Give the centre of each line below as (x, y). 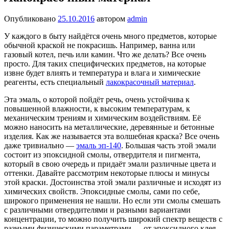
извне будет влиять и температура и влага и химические (102, 73)
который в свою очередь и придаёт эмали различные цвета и (110, 164)
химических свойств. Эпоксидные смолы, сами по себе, (102, 192)
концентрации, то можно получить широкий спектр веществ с (113, 219)
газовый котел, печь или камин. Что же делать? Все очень (105, 55)
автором (112, 19)
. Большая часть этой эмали (169, 146)
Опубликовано (31, 19)
